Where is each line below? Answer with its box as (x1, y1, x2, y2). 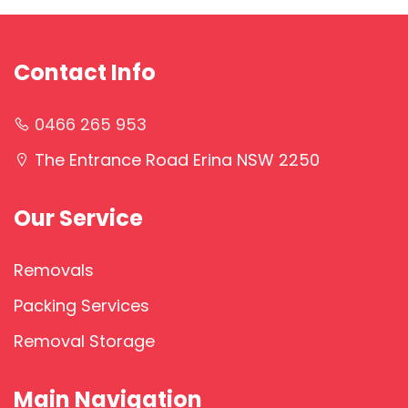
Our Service (14, 203, 143, 234)
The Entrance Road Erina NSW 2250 (35, 148, 320, 172)
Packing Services (14, 294, 149, 318)
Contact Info (14, 57, 156, 88)
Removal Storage (14, 330, 155, 353)
